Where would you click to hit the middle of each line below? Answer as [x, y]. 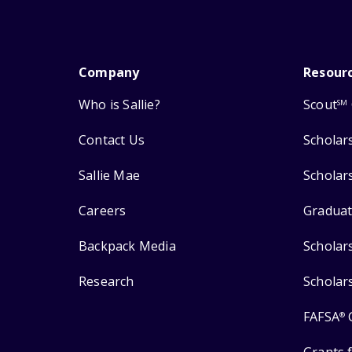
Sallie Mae [109, 176]
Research [106, 282]
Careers [103, 211]
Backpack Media [127, 246]
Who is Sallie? [119, 105]
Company [109, 73]
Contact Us [112, 140]
